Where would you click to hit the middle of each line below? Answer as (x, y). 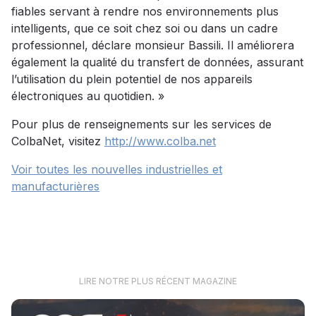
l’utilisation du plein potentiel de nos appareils (132, 79)
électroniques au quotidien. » (88, 96)
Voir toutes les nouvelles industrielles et (117, 169)
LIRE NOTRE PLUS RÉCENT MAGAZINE (158, 281)
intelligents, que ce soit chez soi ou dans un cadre (145, 28)
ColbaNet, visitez (58, 141)
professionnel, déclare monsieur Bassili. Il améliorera (153, 45)
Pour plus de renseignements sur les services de (141, 124)
